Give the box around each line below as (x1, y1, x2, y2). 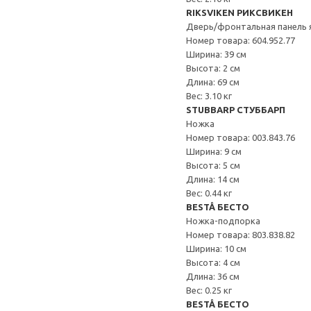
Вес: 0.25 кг (186, 285, 232, 295)
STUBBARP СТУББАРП (186, 105, 285, 115)
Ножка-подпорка (186, 216, 260, 226)
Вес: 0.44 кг (186, 188, 232, 198)
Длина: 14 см (186, 174, 239, 184)
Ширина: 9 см (186, 146, 242, 156)
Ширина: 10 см (186, 244, 246, 253)
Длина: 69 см (186, 77, 239, 87)
